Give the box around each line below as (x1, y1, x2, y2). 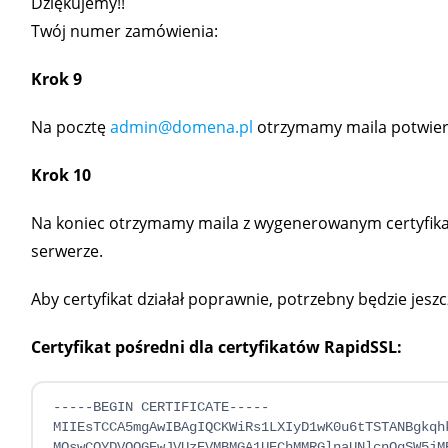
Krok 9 (30, 68, 82, 90)
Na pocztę (30, 116, 110, 138)
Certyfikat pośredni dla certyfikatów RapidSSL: (30, 336, 402, 358)
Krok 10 (30, 164, 91, 186)
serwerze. (30, 240, 103, 262)
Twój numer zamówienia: (30, 20, 218, 42)
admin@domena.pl (109, 116, 253, 138)
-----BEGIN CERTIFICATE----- (52, 399, 269, 415)
